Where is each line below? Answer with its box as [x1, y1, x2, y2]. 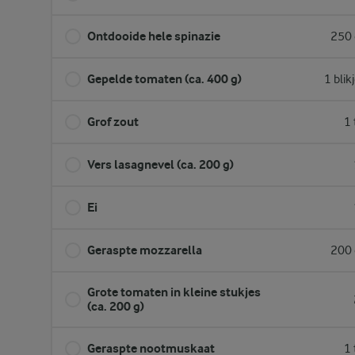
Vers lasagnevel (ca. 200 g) [87, 157, 234, 172]
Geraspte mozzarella [87, 242, 202, 258]
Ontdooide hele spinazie [87, 29, 220, 44]
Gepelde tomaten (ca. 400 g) [87, 71, 242, 86]
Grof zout [87, 114, 139, 129]
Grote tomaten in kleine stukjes [87, 284, 261, 300]
